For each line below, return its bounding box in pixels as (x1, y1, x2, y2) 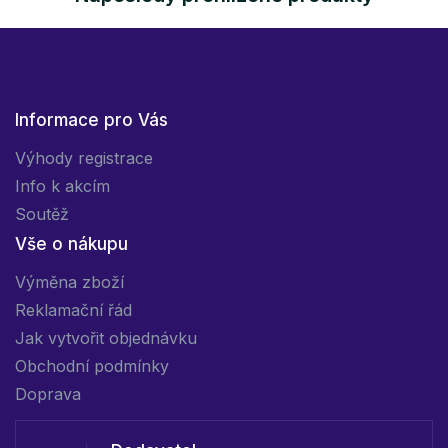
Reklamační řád (15, 299, 132, 320)
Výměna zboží (15, 271, 124, 292)
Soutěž (15, 203, 69, 224)
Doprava (15, 383, 81, 404)
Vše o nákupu (15, 233, 128, 254)
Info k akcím (15, 175, 110, 196)
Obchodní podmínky (15, 355, 169, 376)
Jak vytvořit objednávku (15, 327, 197, 348)
